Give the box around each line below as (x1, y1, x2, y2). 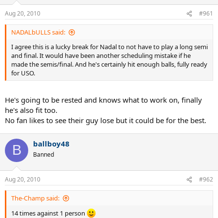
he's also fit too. (5, 105, 57, 115)
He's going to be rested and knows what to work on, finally (5, 94, 202, 105)
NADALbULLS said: (11, 28, 65, 37)
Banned (33, 150, 54, 159)
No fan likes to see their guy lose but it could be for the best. (5, 115, 206, 125)
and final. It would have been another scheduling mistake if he (11, 51, 191, 60)
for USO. (11, 69, 35, 78)
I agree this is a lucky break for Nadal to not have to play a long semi (11, 42, 208, 52)
